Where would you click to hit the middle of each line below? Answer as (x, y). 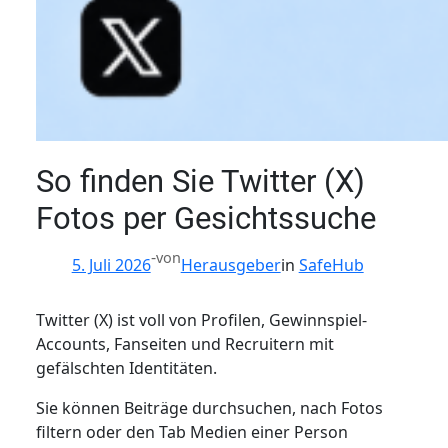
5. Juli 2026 (111, 265)
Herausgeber (230, 265)
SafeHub (331, 265)
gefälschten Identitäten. (126, 367)
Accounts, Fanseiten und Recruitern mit (184, 343)
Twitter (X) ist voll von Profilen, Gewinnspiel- (201, 319)
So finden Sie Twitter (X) (200, 182)
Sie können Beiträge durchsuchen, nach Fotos (209, 407)
